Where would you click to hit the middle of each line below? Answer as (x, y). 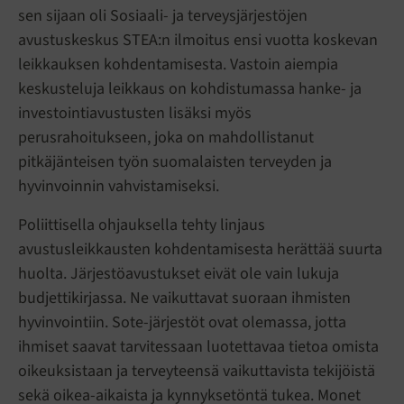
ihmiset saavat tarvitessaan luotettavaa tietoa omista (198, 347)
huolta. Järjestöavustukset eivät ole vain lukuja (179, 274)
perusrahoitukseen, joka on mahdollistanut (166, 138)
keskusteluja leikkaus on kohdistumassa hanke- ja (190, 89)
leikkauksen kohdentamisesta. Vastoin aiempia (178, 65)
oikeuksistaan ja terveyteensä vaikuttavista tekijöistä (197, 372)
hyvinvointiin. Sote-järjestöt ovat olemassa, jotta (182, 323)
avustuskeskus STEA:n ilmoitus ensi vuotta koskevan (198, 41)
